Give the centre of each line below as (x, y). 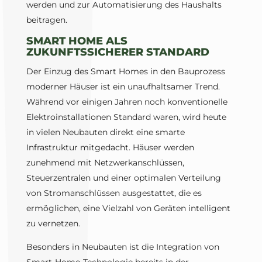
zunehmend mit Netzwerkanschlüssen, (105, 163)
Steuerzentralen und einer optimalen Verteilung (123, 178)
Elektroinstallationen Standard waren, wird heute (126, 117)
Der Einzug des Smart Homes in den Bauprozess (125, 72)
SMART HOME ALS (77, 41)
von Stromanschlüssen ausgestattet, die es (114, 193)
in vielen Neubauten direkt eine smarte (105, 132)
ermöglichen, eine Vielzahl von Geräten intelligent (128, 208)
